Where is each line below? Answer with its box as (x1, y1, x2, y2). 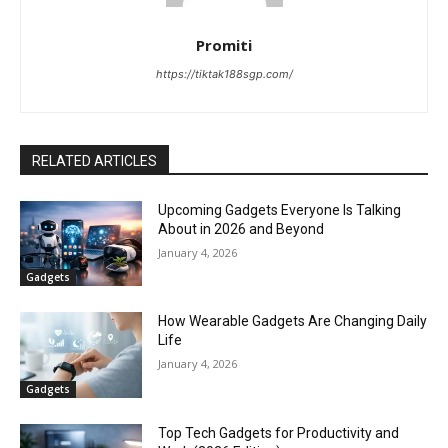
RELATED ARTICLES (32, 152, 157, 169)
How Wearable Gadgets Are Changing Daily (158, 313, 428, 330)
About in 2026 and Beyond (158, 220, 325, 237)
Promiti (196, 34, 252, 55)
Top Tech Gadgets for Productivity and (158, 425, 400, 442)
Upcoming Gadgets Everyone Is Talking (158, 201, 402, 218)
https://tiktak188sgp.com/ (155, 66, 293, 81)
